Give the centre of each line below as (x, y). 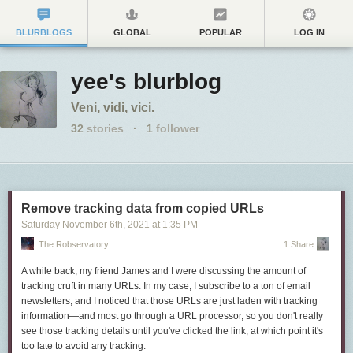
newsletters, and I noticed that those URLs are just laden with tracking (169, 301)
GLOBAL (132, 32)
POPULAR (220, 32)
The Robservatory (74, 244)
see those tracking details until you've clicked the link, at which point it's (172, 331)
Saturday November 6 (68, 225)
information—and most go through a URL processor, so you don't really (172, 316)
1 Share (299, 244)
